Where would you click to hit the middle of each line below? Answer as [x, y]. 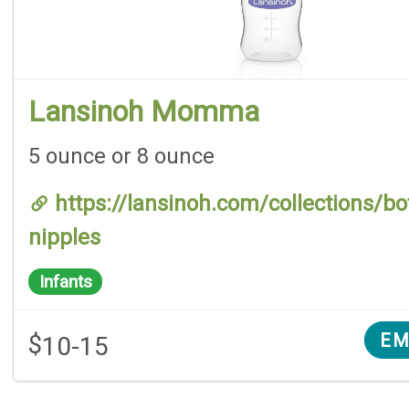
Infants [65, 281]
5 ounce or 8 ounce [121, 156]
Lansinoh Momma [144, 111]
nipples [64, 238]
